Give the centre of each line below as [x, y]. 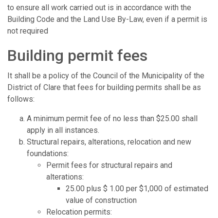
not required [28, 31]
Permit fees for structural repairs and [109, 165]
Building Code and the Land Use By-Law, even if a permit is [107, 19]
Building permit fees [77, 56]
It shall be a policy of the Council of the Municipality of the [106, 76]
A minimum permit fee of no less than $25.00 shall [112, 119]
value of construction [101, 200]
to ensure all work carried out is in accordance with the [99, 8]
